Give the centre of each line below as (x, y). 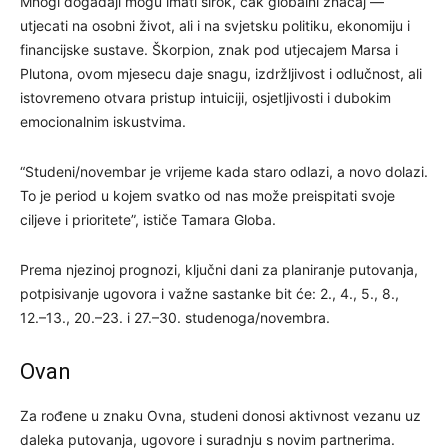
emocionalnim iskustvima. (103, 121)
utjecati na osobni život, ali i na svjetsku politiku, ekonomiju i (215, 25)
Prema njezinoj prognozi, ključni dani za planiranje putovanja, (219, 269)
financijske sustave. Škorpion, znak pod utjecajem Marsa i (209, 49)
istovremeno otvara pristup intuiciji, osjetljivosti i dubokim (205, 97)
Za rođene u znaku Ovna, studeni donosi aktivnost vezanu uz (220, 415)
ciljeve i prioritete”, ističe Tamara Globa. (148, 219)
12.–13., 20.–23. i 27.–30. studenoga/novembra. (175, 317)
